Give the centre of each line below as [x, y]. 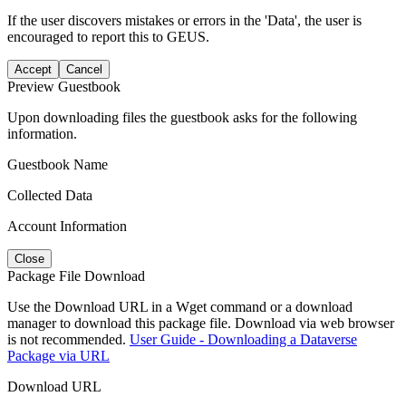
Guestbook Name [58, 164]
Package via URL [58, 355]
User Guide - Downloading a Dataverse [243, 339]
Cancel [84, 69]
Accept [33, 69]
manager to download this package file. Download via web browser [201, 323]
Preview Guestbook [64, 86]
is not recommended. [68, 339]
